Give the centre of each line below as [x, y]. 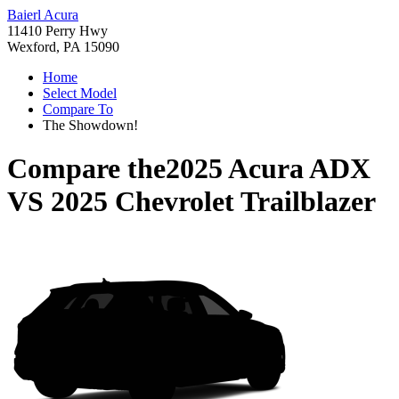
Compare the [86, 169]
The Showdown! [90, 125]
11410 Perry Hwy [57, 31]
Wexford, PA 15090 [63, 47]
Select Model [80, 93]
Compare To [78, 109]
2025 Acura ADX [268, 169]
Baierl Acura [43, 15]
